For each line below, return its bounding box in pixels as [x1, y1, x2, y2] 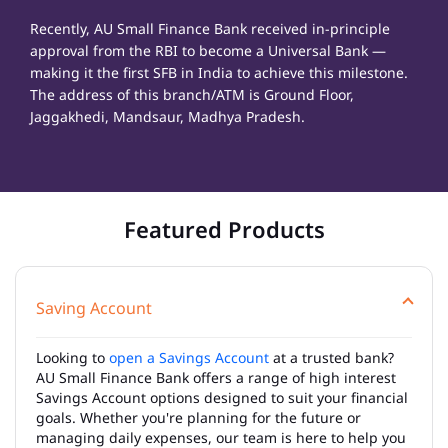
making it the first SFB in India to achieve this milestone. [30, 62, 408, 82]
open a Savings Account [109, 347, 269, 367]
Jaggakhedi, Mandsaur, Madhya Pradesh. [30, 106, 305, 126]
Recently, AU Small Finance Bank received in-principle [30, 18, 390, 38]
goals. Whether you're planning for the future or [36, 407, 361, 427]
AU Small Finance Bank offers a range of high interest [36, 367, 396, 387]
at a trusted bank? [269, 347, 394, 367]
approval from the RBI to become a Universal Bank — [30, 40, 386, 60]
